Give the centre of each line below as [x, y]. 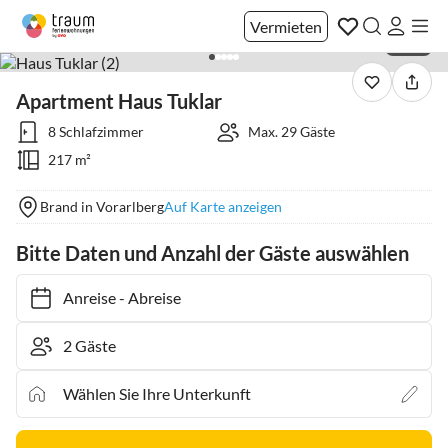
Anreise [79, 297]
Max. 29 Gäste [291, 131]
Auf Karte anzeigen [223, 206]
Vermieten [286, 26]
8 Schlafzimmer [96, 131]
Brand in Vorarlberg [102, 206]
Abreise [144, 297]
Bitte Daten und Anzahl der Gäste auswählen [212, 253]
